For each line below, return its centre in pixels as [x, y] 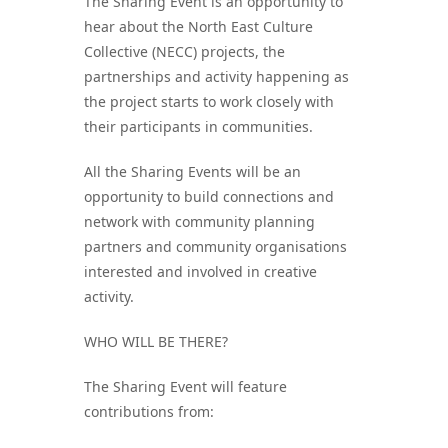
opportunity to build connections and [209, 196]
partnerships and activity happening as [216, 76]
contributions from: [149, 411]
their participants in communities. [198, 126]
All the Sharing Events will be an [192, 171]
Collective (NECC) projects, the [184, 51]
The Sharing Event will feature [185, 386]
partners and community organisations [215, 246]
